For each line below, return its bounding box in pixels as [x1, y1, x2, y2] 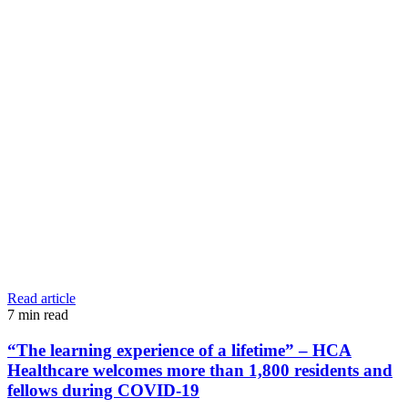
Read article [7, 290, 76, 306]
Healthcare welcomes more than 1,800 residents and [7, 360, 393, 380]
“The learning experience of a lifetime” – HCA [7, 340, 352, 360]
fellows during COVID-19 [7, 380, 199, 400]
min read [18, 306, 68, 322]
